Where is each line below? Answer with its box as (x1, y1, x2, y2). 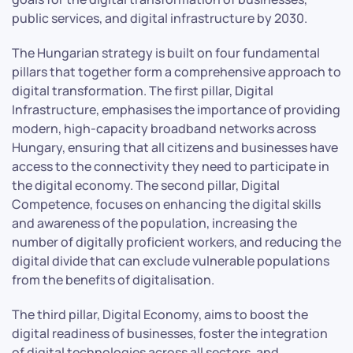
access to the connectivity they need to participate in (12, 157, 329, 175)
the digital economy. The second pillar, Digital (12, 176, 280, 194)
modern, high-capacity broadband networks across (12, 119, 316, 137)
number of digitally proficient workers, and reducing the (12, 232, 341, 251)
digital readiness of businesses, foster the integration (12, 324, 328, 342)
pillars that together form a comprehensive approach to (12, 62, 341, 80)
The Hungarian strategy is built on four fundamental (12, 43, 320, 61)
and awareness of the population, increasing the (12, 214, 297, 232)
